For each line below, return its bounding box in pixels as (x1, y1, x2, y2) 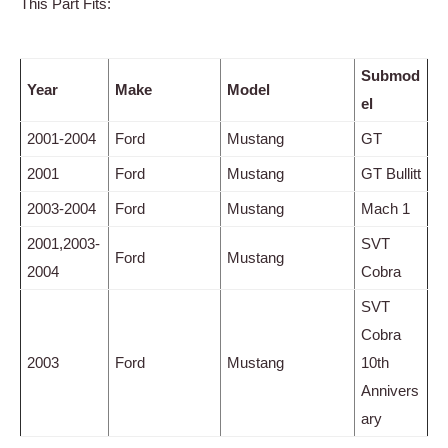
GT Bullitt (361, 165, 421, 183)
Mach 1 (361, 200, 410, 218)
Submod (361, 67, 420, 85)
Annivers (361, 382, 419, 400)
